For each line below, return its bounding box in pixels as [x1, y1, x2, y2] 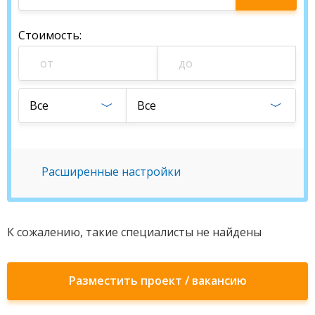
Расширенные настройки [41, 163, 181, 179]
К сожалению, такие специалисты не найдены [7, 224, 262, 240]
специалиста [236, 17, 309, 33]
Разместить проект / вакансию [68, 272, 247, 288]
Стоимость [18, 27, 79, 43]
